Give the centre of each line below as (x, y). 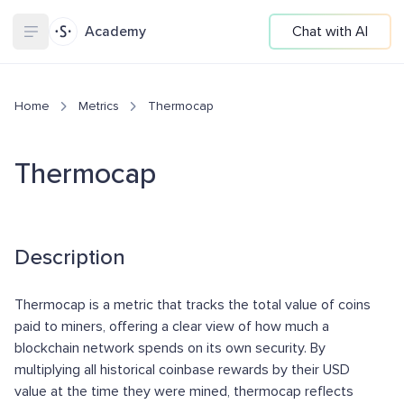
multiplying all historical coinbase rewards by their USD (182, 370)
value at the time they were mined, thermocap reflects (184, 391)
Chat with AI (330, 32)
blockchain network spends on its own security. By (170, 348)
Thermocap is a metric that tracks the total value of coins (193, 305)
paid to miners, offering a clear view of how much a (172, 326)
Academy (115, 32)
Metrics (99, 106)
